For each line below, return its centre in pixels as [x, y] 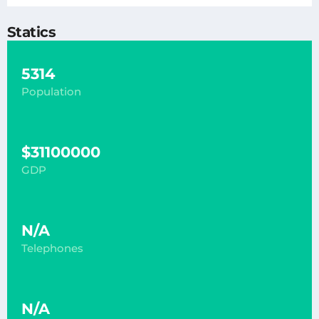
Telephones [52, 248]
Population [51, 91]
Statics [32, 32]
